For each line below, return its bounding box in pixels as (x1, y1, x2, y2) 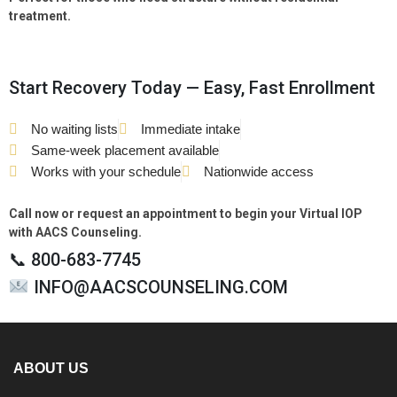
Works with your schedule (31, 164, 181, 180)
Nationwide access (204, 164, 314, 180)
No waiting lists (31, 121, 118, 137)
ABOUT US (13, 361, 89, 377)
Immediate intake (141, 121, 240, 137)
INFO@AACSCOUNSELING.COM (28, 276, 288, 299)
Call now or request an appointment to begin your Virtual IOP (9, 206, 362, 222)
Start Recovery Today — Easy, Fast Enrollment (9, 77, 375, 99)
